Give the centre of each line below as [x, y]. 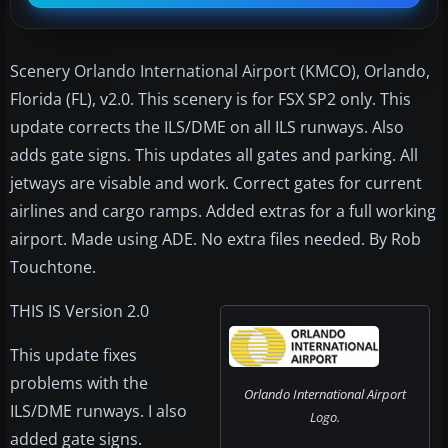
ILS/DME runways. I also [98, 410]
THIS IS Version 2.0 [79, 310]
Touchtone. [53, 266]
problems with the [79, 382]
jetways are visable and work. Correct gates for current [216, 182]
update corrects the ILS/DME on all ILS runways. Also [207, 126]
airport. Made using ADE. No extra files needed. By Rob [215, 238]
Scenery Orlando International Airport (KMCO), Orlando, [220, 70]
